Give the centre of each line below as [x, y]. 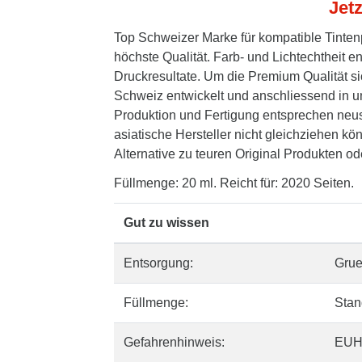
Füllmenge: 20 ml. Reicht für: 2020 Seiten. [234, 183]
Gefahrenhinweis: [174, 342]
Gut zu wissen [166, 223]
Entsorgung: [158, 263]
